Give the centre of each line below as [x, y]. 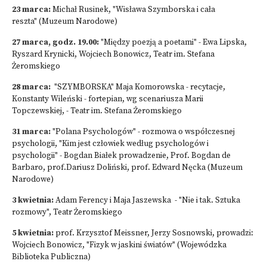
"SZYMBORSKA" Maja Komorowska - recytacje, [138, 87]
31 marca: [31, 132]
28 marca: [31, 87]
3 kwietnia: [34, 201]
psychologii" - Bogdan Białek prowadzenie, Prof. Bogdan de [121, 156]
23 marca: [32, 10]
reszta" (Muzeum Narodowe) [65, 22]
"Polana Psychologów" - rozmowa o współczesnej [143, 132]
